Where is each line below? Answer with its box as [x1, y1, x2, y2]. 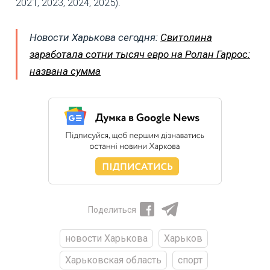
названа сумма [30, 65, 101, 78]
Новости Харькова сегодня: [30, 31, 160, 44]
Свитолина [160, 31, 212, 44]
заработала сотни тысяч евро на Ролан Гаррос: [30, 48, 250, 61]
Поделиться [88, 205, 136, 215]
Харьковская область [64, 254, 162, 266]
